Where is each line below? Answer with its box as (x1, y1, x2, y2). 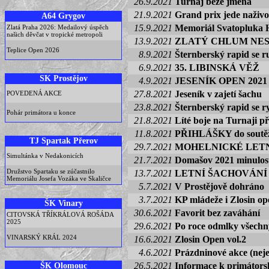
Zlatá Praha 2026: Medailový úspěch (7, 23, 109, 31)
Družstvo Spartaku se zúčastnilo (7, 168, 95, 175)
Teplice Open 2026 (7, 46, 59, 53)
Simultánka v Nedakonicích (7, 152, 83, 159)
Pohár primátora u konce (7, 109, 76, 116)
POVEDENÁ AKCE (7, 89, 62, 97)
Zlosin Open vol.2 (175, 234, 246, 245)
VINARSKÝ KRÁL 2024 (7, 234, 77, 241)
